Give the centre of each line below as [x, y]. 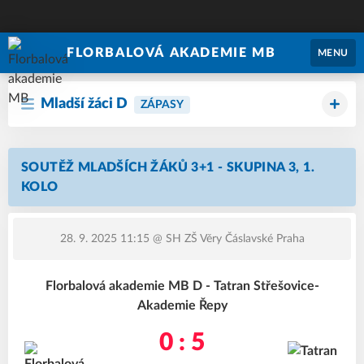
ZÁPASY [162, 105]
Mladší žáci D [84, 104]
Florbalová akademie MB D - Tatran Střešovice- [182, 286]
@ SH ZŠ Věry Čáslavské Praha [227, 239]
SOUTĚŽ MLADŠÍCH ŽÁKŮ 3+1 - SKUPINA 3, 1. [168, 167]
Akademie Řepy [182, 305]
